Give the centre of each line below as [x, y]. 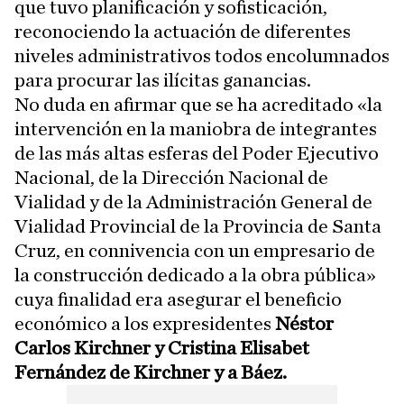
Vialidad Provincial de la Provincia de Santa [198, 227]
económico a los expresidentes [145, 324]
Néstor [304, 324]
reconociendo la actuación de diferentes [183, 32]
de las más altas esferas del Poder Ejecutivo [197, 154]
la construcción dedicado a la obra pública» [195, 275]
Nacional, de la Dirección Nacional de [171, 178]
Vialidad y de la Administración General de [193, 202]
